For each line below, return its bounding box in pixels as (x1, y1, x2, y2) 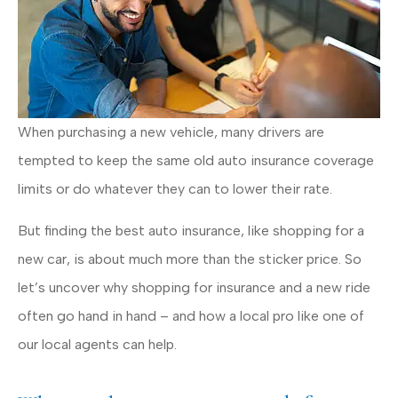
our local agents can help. (18, 335, 177, 353)
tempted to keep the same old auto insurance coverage (18, 152, 374, 170)
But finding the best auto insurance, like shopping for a (18, 221, 364, 239)
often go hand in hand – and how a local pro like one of (18, 306, 364, 324)
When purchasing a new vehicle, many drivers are (18, 123, 324, 141)
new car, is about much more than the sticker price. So (18, 250, 362, 267)
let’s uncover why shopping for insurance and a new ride (18, 278, 370, 296)
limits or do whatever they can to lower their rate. (18, 180, 332, 198)
